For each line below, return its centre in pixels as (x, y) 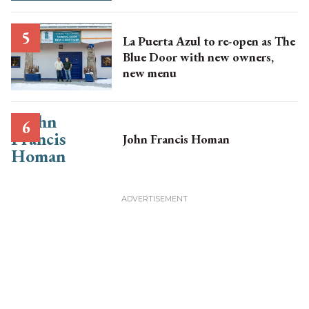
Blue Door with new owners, (177, 57)
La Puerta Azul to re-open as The (209, 41)
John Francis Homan (176, 139)
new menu (149, 72)
